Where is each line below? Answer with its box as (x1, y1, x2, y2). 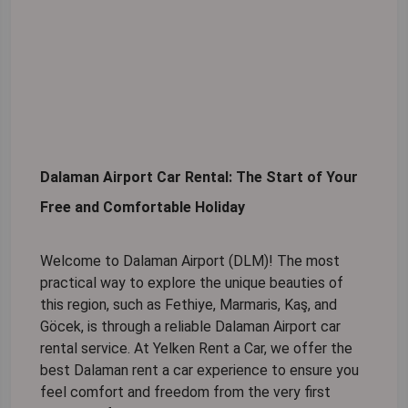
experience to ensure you (193, 362, 359, 380)
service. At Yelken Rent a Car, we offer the (77, 340, 352, 358)
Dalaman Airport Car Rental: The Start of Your (40, 168, 358, 187)
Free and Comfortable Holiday (40, 199, 245, 217)
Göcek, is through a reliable (40, 318, 215, 336)
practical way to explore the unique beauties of (40, 274, 343, 292)
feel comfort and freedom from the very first (40, 383, 331, 402)
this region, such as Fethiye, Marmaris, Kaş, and (40, 296, 337, 314)
